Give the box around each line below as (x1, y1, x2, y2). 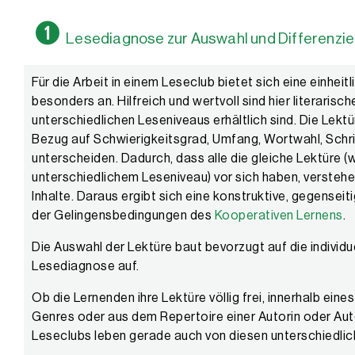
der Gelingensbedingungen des (32, 209, 215, 223)
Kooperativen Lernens (214, 209, 343, 223)
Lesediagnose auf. (32, 260, 139, 273)
